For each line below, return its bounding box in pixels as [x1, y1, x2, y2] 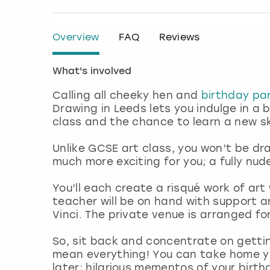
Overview [52, 31, 99, 43]
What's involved [52, 66, 131, 77]
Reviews [159, 31, 200, 43]
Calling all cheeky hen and [52, 89, 201, 101]
